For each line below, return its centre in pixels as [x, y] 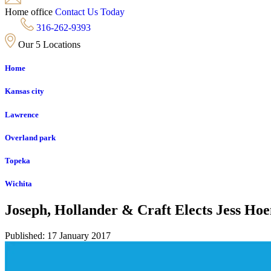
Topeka [18, 160]
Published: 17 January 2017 [58, 236]
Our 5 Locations [51, 44]
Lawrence [22, 114]
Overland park [30, 137]
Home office [29, 12]
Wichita [18, 184]
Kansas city [24, 91]
